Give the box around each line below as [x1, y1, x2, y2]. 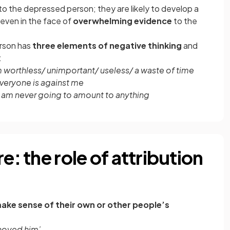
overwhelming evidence [73, 15, 172, 26]
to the [172, 15, 197, 26]
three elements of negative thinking [31, 40, 182, 51]
